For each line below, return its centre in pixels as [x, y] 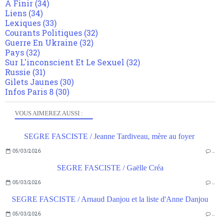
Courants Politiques [43, 33]
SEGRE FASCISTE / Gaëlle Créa [110, 168]
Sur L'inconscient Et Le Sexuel [65, 62]
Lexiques [23, 23]
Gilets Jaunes [31, 82]
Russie [18, 72]
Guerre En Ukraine [41, 43]
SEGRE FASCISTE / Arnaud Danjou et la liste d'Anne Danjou [110, 199]
